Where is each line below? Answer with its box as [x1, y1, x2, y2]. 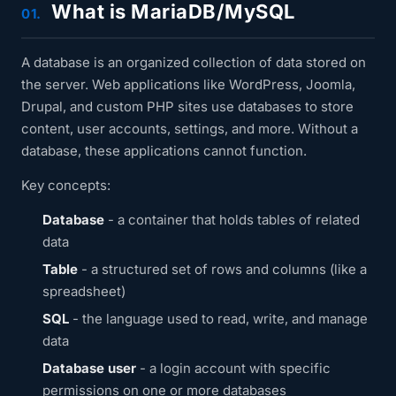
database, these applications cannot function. [21, 142, 307, 159]
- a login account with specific [136, 360, 331, 377]
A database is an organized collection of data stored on [21, 54, 366, 71]
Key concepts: [21, 177, 110, 194]
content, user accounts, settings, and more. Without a [21, 120, 358, 137]
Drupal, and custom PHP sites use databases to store [21, 98, 354, 115]
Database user [42, 360, 136, 377]
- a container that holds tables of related [104, 211, 360, 228]
